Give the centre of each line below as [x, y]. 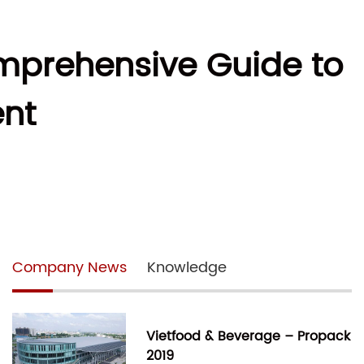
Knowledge [187, 268]
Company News [69, 268]
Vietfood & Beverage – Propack [248, 337]
